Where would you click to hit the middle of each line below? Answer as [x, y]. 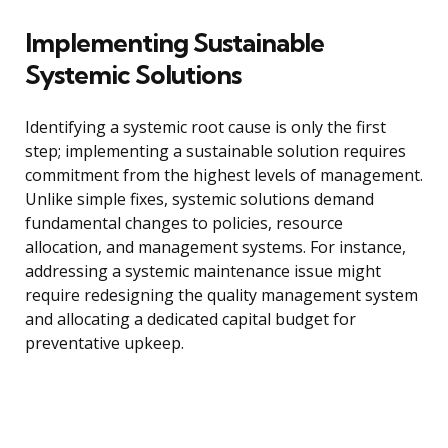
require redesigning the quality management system [221, 295]
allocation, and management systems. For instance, [215, 247]
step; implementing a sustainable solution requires [215, 151]
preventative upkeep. [104, 343]
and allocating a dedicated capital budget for [190, 319]
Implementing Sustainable [174, 43]
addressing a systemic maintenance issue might [203, 271]
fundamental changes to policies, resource [184, 223]
